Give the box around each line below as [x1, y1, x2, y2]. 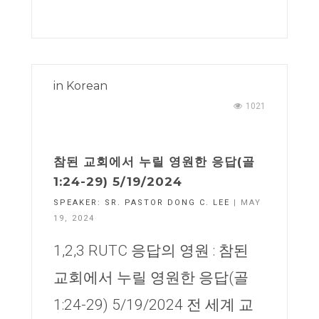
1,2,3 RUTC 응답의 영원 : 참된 [53, 242, 249, 259]
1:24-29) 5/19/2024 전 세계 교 [53, 296, 253, 313]
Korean [66, 79, 108, 93]
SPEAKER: [53, 198, 105, 207]
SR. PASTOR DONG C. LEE [105, 198, 230, 207]
